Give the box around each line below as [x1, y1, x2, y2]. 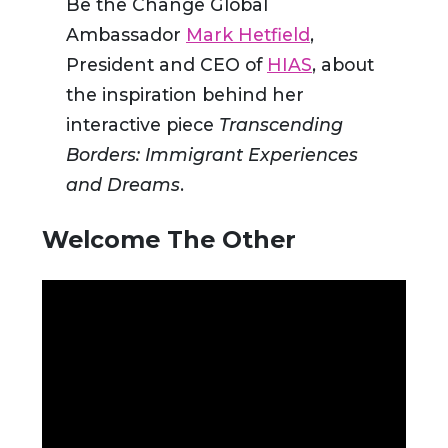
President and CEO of [66, 53, 267, 75]
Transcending [219, 113, 343, 135]
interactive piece [66, 113, 219, 135]
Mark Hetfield [186, 23, 310, 45]
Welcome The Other [42, 224, 296, 254]
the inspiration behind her [66, 83, 304, 105]
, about [312, 53, 374, 75]
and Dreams [66, 173, 180, 195]
